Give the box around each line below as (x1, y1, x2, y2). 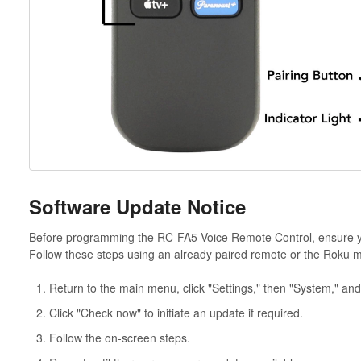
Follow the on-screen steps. (48, 329, 193, 346)
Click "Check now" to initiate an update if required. (48, 304, 303, 321)
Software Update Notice (28, 192, 246, 220)
